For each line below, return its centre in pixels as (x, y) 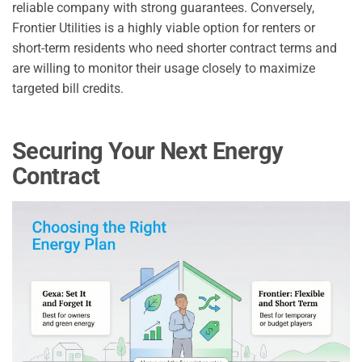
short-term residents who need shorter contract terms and (175, 48)
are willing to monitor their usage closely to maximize (164, 69)
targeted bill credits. (68, 89)
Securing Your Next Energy (148, 152)
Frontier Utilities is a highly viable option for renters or (164, 28)
